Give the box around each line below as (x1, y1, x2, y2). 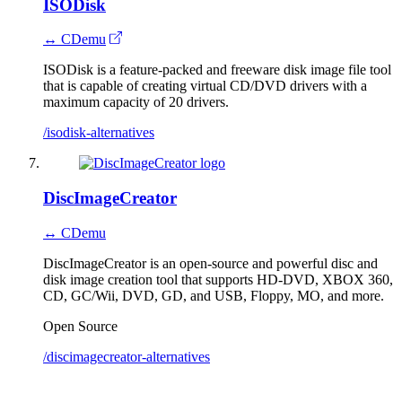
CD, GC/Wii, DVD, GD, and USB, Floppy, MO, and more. (43, 287, 384, 303)
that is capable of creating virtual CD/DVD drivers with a (43, 78, 367, 94)
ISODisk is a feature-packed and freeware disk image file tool (43, 62, 391, 78)
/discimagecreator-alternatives (43, 348, 210, 364)
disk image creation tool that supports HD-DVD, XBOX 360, (43, 271, 393, 287)
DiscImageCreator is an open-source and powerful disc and (43, 255, 378, 271)
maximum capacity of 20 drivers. (43, 94, 229, 110)
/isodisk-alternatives (43, 125, 154, 141)
